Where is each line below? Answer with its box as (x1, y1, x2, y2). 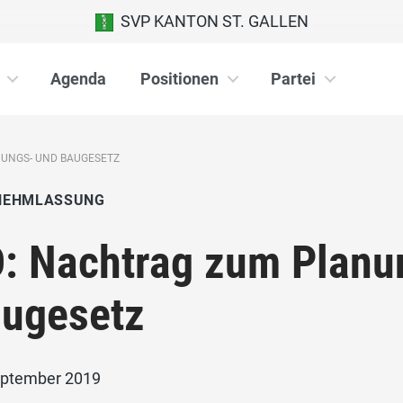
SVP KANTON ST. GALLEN (112, 12, 309, 31)
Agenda (50, 69, 106, 88)
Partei (271, 69, 316, 88)
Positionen (140, 69, 219, 88)
